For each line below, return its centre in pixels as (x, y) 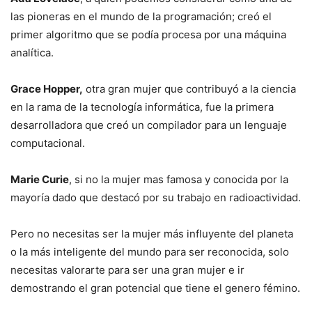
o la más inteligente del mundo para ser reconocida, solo (150, 252)
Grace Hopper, (47, 89)
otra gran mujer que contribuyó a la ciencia (189, 89)
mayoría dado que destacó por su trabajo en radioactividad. (156, 197)
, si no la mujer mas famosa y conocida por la (179, 179)
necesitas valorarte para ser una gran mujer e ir (127, 270)
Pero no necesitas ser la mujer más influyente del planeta (152, 234)
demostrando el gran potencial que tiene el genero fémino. (155, 288)
